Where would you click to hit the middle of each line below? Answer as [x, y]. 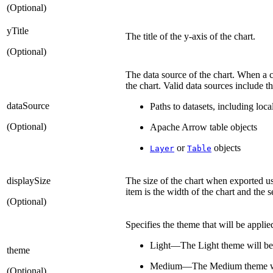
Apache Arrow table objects [204, 127]
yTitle [18, 30]
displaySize [29, 180]
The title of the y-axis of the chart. [190, 36]
